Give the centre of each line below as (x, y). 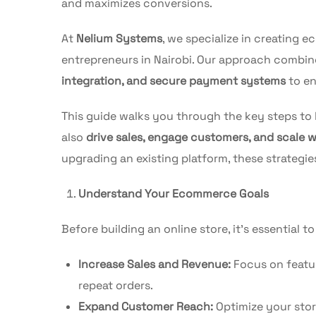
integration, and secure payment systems (174, 80)
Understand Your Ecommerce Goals (174, 193)
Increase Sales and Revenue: (154, 264)
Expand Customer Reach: (146, 306)
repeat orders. (116, 285)
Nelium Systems (119, 38)
